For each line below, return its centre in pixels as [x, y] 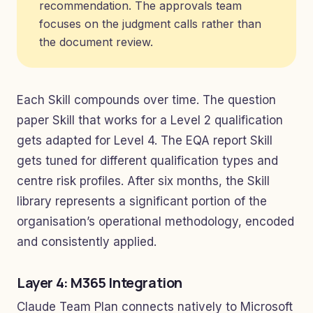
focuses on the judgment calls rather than [150, 24]
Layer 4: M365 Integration [100, 283]
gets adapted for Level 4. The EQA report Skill [145, 140]
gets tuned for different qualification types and [147, 161]
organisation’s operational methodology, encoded [155, 221]
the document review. [96, 42]
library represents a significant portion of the [142, 201]
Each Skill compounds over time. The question [146, 100]
